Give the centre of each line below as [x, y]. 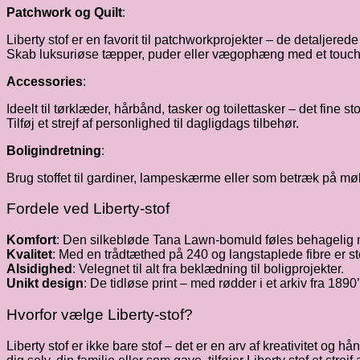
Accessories [45, 81]
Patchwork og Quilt [64, 12]
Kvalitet [29, 255]
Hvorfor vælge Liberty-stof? [100, 314]
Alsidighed [39, 269]
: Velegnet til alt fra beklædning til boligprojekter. [208, 269]
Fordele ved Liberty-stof [88, 209]
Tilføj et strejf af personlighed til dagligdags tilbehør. [153, 123]
